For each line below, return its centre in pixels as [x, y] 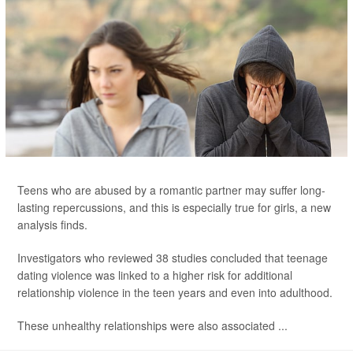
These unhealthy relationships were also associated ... [152, 325]
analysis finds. [52, 225]
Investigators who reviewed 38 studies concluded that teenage [173, 258]
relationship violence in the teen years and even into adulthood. [175, 292]
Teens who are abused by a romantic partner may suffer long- [171, 190]
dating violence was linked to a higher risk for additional [155, 275]
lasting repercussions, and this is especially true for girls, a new [174, 207]
